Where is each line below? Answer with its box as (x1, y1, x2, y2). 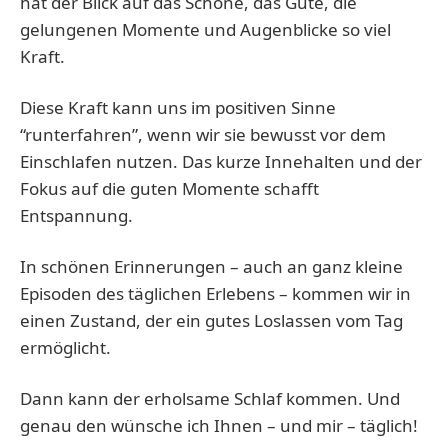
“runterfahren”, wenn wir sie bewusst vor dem (20, 123, 386, 147)
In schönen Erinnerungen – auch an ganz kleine (20, 255, 403, 279)
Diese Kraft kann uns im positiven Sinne (20, 96, 336, 120)
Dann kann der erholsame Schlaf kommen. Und (20, 387, 400, 411)
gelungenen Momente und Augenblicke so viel (20, 18, 391, 42)
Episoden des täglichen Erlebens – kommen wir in (20, 282, 411, 306)
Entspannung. (20, 204, 137, 228)
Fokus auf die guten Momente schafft (20, 177, 319, 201)
